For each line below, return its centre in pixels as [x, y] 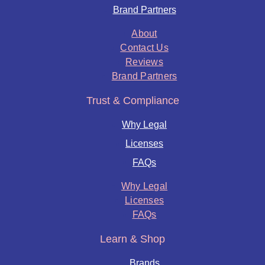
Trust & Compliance [132, 100]
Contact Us [144, 47]
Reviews [144, 62]
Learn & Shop [132, 239]
